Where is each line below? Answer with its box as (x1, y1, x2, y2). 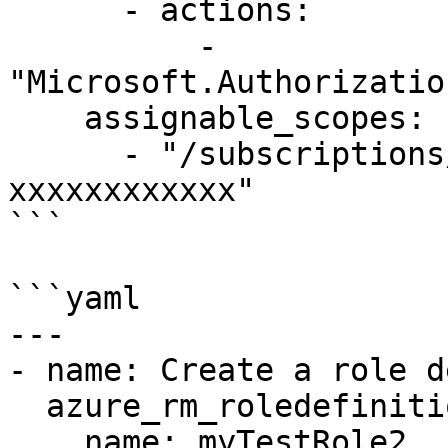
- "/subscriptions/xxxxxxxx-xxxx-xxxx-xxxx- (8, 136, 122, 172)
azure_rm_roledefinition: (8, 388, 46, 424)
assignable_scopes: (8, 100, 84, 136)
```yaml (8, 280, 141, 316)
